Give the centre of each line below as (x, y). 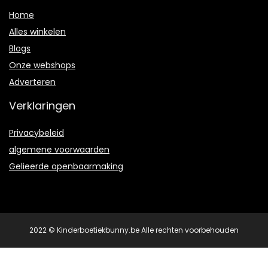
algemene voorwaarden (59, 150)
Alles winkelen (37, 32)
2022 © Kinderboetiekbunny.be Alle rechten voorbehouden (134, 230)
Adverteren (32, 82)
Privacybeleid (36, 133)
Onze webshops (42, 66)
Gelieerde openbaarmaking (66, 167)
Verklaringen (42, 106)
